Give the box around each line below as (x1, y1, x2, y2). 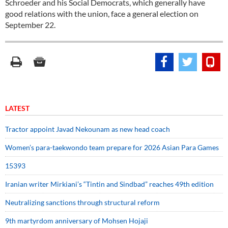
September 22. (5, 20, 55, 30)
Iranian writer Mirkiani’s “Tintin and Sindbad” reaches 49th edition (5, 180, 214, 188)
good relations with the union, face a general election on (5, 9, 198, 18)
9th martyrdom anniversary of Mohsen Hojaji (5, 216, 148, 225)
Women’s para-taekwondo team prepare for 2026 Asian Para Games (5, 143, 219, 152)
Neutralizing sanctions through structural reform (5, 198, 160, 207)
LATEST (5, 104, 30, 112)
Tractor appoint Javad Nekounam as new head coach (5, 125, 170, 133)
